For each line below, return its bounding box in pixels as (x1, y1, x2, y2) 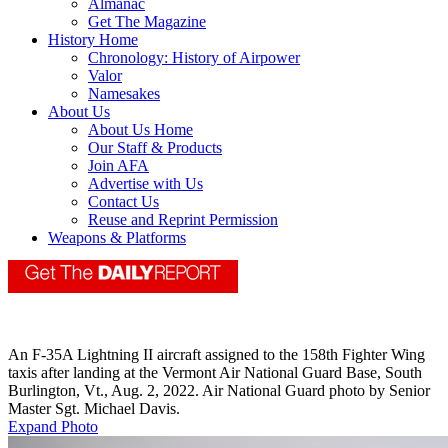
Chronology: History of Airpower (88, 49, 300, 67)
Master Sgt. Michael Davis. (8, 400, 180, 418)
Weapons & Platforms (48, 229, 186, 247)
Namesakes (88, 85, 160, 103)
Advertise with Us (88, 175, 203, 193)
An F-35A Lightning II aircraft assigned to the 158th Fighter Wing (8, 346, 425, 364)
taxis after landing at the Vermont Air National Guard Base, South (8, 364, 422, 382)
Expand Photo (8, 418, 98, 436)
